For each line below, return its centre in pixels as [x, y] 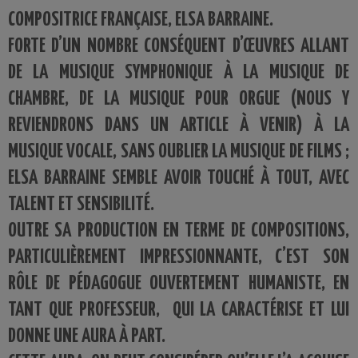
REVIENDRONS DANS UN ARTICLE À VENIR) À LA [179, 126]
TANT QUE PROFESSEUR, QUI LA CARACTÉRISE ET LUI [179, 310]
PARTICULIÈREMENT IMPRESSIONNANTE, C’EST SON [179, 258]
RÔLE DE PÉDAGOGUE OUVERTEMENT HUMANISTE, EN [179, 284]
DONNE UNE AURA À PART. [88, 337]
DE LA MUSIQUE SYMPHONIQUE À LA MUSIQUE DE [179, 73]
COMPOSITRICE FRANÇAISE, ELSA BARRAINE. [142, 20]
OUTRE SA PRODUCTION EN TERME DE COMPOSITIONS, [179, 231]
